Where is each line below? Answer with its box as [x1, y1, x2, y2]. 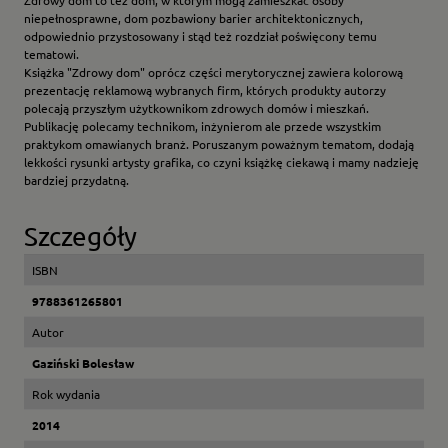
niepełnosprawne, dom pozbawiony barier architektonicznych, [24, 10, 363, 27]
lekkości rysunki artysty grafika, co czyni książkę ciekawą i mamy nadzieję [24, 154, 419, 171]
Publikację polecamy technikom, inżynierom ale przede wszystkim [24, 118, 381, 135]
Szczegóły [24, 221, 137, 253]
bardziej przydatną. [24, 172, 129, 189]
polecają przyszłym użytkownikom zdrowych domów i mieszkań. [24, 100, 369, 117]
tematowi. [24, 46, 79, 63]
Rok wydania [32, 386, 100, 403]
